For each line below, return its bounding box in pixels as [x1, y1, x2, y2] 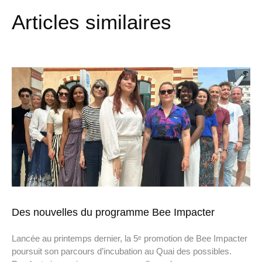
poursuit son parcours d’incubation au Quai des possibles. [12, 246, 232, 257]
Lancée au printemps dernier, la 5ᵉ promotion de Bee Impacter [12, 233, 247, 244]
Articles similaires [12, 11, 171, 34]
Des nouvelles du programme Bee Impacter [12, 206, 215, 219]
